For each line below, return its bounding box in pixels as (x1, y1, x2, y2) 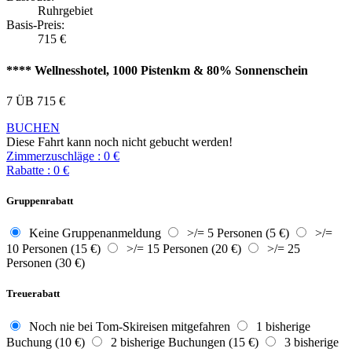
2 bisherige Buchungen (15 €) (104, 335, 258, 349)
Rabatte (6, 163, 44, 177)
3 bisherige (278, 335, 339, 349)
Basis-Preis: (6, 18, 64, 32)
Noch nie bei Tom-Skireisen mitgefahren (23, 319, 230, 333)
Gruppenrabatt (6, 195, 73, 207)
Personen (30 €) (6, 256, 85, 270)
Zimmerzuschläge (6, 148, 94, 163)
